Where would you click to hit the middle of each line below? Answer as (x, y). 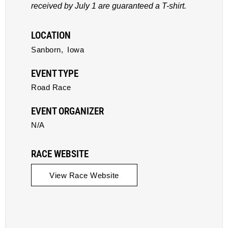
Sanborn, (47, 50)
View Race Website (84, 175)
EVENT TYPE (55, 74)
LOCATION (51, 35)
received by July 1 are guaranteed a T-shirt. (109, 6)
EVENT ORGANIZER (67, 111)
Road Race (51, 87)
